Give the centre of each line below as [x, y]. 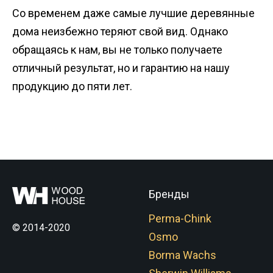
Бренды [169, 194]
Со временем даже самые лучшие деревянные [133, 13]
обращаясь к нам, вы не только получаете [117, 49]
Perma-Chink [180, 218]
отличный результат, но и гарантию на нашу [121, 68]
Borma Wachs [183, 255]
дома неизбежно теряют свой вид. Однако [120, 31]
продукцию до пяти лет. [72, 86]
